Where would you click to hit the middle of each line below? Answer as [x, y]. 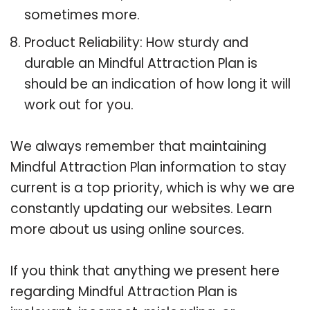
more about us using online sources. [127, 229]
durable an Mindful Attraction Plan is [141, 63]
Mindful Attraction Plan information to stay [148, 167]
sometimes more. [82, 15]
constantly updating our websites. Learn [141, 208]
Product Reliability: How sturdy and [136, 42]
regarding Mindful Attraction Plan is [124, 291]
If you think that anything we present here [145, 271]
